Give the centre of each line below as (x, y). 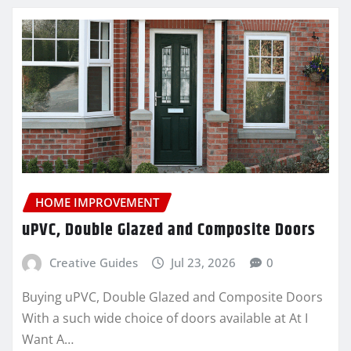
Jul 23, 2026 (204, 263)
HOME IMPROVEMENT (97, 202)
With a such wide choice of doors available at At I (165, 318)
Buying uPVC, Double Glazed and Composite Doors (172, 297)
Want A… (48, 339)
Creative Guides (93, 263)
